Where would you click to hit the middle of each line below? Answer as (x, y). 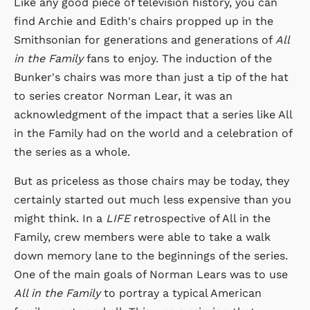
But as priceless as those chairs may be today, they (152, 181)
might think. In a (60, 218)
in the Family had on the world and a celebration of (153, 133)
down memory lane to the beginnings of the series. (151, 255)
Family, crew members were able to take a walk (142, 237)
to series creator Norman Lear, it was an (123, 95)
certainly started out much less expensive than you (153, 199)
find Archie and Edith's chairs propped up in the (144, 21)
